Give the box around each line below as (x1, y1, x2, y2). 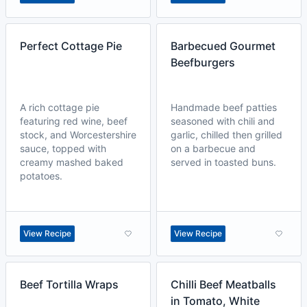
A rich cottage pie (20, 101, 99, 113)
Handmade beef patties (171, 101, 277, 113)
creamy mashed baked (20, 156, 123, 168)
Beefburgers (171, 56, 235, 69)
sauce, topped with (20, 143, 106, 154)
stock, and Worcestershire (20, 129, 136, 140)
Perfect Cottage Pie (20, 39, 122, 53)
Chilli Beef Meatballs (171, 278, 276, 291)
